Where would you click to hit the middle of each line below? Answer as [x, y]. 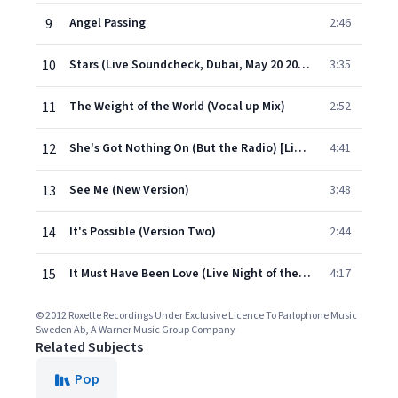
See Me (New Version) [129, 190]
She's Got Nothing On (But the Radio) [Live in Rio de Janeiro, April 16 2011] [300, 148]
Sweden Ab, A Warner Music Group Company [135, 330]
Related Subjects [89, 347]
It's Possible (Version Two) [143, 232]
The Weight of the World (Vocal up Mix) [177, 107]
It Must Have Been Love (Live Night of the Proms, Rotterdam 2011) [305, 274]
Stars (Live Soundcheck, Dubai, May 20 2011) [304, 65]
